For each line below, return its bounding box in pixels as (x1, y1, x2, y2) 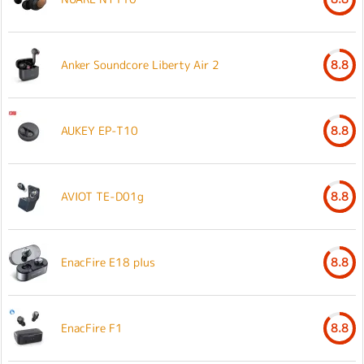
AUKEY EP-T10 (61, 122, 138, 138)
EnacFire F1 (61, 319, 123, 336)
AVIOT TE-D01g (61, 188, 144, 204)
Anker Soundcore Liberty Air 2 (61, 56, 219, 72)
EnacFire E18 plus (61, 253, 155, 270)
